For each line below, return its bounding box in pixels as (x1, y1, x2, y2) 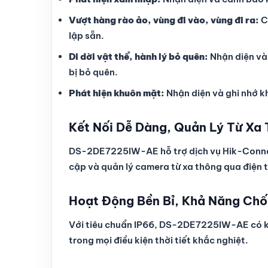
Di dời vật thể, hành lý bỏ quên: (69, 51, 208, 62)
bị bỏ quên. (69, 66, 118, 78)
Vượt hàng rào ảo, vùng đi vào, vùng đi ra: (69, 14, 259, 26)
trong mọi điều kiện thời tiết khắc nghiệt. (69, 234, 248, 246)
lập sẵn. (69, 30, 104, 41)
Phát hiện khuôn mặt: (69, 87, 165, 99)
